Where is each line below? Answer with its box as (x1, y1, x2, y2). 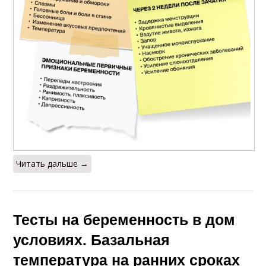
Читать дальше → (16, 157, 89, 169)
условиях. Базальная (13, 228, 170, 250)
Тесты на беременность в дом (13, 208, 236, 230)
